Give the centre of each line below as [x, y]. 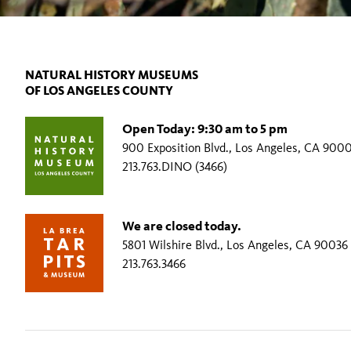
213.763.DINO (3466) [175, 166]
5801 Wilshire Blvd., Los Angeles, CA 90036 [235, 245]
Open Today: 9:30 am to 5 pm [205, 128]
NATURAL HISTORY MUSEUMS [112, 74]
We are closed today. [182, 225]
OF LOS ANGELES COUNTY [99, 90]
